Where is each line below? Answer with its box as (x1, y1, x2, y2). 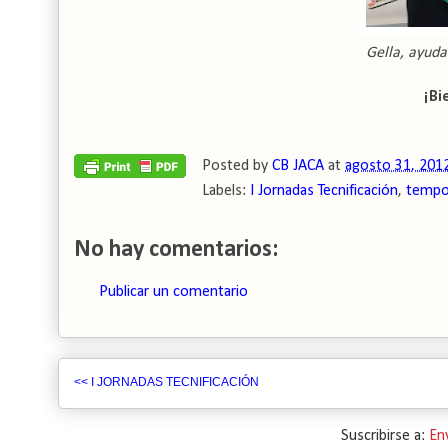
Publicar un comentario (99, 284, 248, 300)
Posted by (202, 158, 272, 174)
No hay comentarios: (74, 238, 278, 262)
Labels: (202, 183, 250, 199)
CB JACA (272, 158, 324, 174)
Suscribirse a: (340, 428, 429, 444)
